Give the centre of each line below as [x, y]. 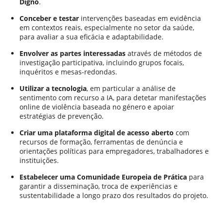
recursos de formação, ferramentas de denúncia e [101, 142]
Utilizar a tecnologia [53, 88]
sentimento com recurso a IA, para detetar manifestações [113, 98]
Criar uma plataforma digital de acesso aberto [97, 133]
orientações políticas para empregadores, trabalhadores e [114, 151]
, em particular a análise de [131, 88]
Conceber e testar [49, 18]
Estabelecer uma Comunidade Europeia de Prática [103, 177]
